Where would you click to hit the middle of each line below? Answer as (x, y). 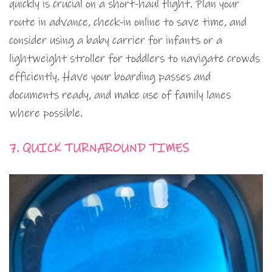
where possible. (46, 114)
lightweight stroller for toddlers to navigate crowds (134, 59)
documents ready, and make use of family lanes (120, 95)
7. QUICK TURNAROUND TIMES (99, 149)
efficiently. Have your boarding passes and (110, 77)
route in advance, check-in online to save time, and (128, 22)
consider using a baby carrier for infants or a (116, 41)
